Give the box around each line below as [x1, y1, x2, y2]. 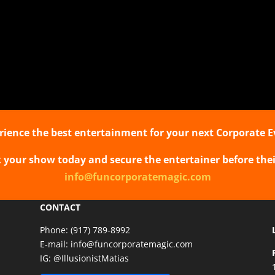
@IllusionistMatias [53, 252, 129, 264]
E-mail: [39, 238, 71, 250]
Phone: [39, 223, 71, 236]
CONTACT [39, 201, 80, 213]
